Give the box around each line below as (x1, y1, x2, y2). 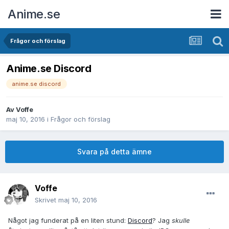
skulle (172, 216, 190, 225)
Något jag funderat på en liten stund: (8, 216, 128, 225)
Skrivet (35, 196, 58, 204)
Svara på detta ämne (77, 147, 152, 156)
